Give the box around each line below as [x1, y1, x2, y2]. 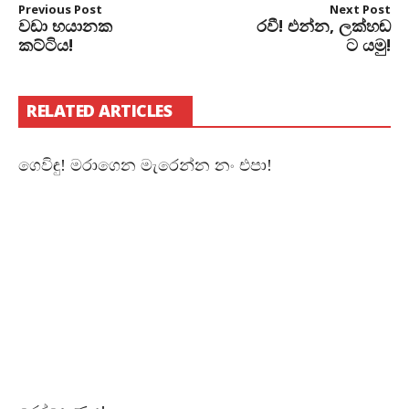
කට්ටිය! [18, 34, 73, 57]
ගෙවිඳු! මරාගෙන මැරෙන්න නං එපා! [18, 156, 272, 175]
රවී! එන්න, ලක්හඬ [257, 15, 391, 37]
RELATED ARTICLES [26, 100, 172, 122]
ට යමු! [346, 34, 391, 57]
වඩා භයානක [18, 15, 112, 37]
